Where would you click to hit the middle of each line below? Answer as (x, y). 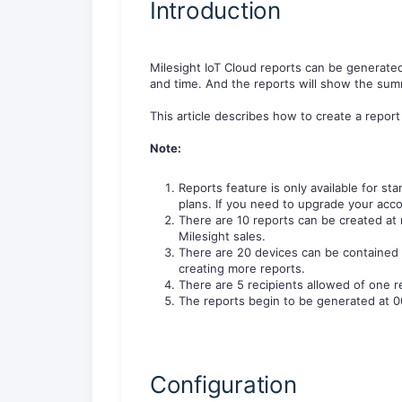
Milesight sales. (222, 236)
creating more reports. (242, 269)
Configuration (223, 384)
